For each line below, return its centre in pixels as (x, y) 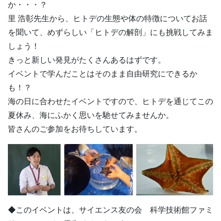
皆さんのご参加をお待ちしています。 (75, 129)
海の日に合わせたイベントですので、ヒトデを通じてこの (110, 101)
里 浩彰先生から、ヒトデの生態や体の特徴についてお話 (108, 18)
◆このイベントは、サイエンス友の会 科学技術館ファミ (110, 210)
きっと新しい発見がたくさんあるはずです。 (87, 60)
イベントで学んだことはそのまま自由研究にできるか (103, 74)
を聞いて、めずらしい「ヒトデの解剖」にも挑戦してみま (110, 32)
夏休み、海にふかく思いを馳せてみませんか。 (91, 115)
